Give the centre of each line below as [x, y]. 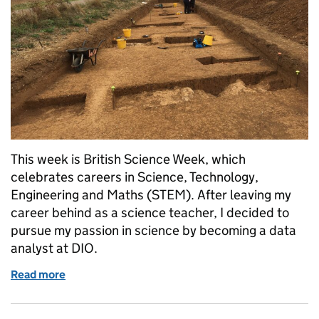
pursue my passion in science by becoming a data [153, 230]
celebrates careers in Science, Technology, [135, 177]
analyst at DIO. [54, 248]
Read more [38, 274]
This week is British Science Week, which [128, 159]
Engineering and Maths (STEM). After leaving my [151, 194]
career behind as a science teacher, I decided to [150, 212]
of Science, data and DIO [128, 274]
